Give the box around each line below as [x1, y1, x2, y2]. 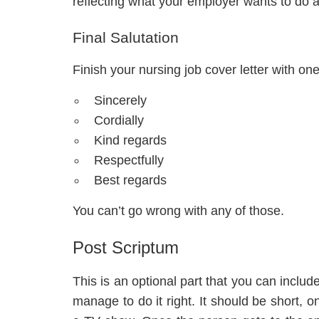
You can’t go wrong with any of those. [73, 204, 284, 219]
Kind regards [94, 133, 167, 148]
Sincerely [94, 93, 147, 108]
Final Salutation [73, 29, 179, 46]
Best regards [94, 173, 167, 188]
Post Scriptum [73, 238, 179, 258]
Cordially [94, 113, 144, 128]
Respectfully [94, 153, 164, 168]
